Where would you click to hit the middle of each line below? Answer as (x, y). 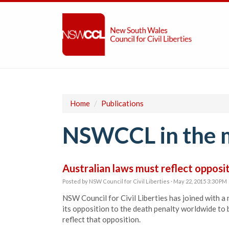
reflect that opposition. (101, 219)
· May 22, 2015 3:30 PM (198, 181)
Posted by (76, 181)
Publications (122, 103)
